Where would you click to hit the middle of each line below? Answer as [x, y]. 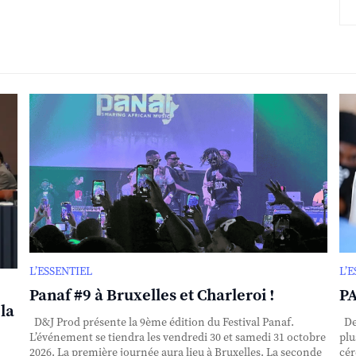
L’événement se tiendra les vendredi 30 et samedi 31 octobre [177, 338]
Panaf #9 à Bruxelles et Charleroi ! [152, 296]
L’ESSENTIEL [60, 272]
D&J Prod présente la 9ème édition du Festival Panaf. [161, 323]
